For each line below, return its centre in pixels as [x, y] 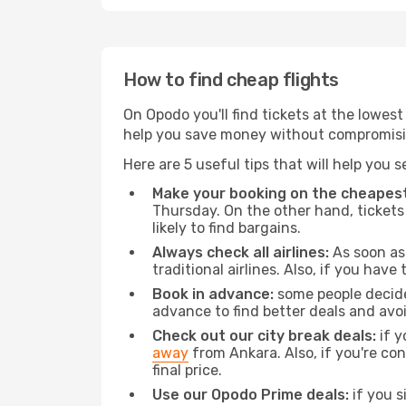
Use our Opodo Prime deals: [251, 395]
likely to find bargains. [227, 228]
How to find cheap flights [231, 80]
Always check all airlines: [241, 252]
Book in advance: [213, 294]
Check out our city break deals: [264, 336]
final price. [187, 370]
